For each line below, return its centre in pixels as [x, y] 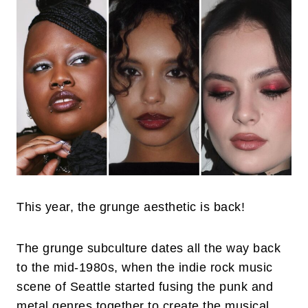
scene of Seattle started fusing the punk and [145, 287]
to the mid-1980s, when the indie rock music [145, 268]
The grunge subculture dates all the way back [148, 249]
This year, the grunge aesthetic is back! [133, 207]
